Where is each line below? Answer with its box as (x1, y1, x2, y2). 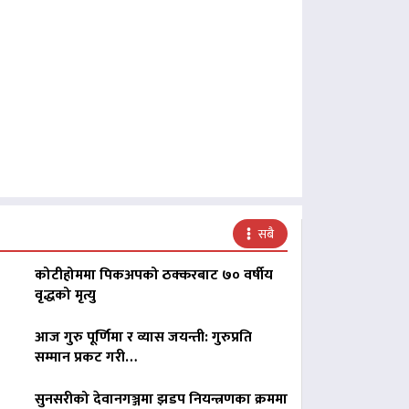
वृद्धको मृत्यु (34, 283, 96, 309)
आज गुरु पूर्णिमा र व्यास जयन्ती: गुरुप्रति (34, 325, 252, 351)
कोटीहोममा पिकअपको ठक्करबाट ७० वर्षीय (34, 263, 273, 288)
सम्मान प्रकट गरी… (34, 345, 137, 371)
